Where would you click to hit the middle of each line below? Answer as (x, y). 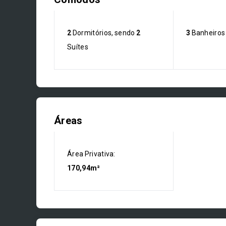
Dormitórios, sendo (104, 33)
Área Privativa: (91, 154)
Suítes (78, 47)
